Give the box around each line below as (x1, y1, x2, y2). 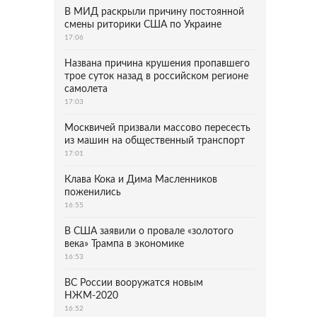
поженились (64, 188, 121, 197)
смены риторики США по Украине (64, 20, 221, 30)
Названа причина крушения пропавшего (64, 59, 250, 69)
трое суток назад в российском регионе (64, 71, 248, 81)
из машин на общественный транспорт (64, 136, 245, 146)
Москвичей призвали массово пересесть (64, 123, 250, 133)
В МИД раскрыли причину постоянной (64, 7, 244, 17)
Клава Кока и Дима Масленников (64, 175, 217, 185)
